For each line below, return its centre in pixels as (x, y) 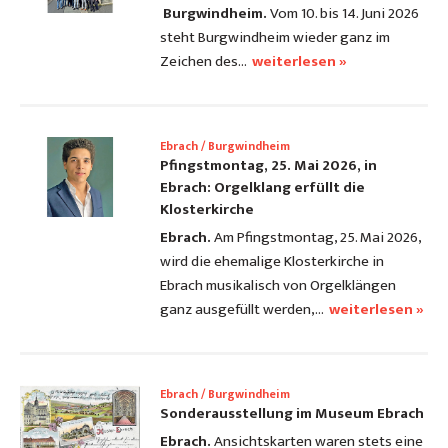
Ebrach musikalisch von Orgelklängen (278, 286)
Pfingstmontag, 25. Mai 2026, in (268, 166)
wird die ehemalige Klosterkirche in (272, 262)
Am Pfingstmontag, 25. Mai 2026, (317, 238)
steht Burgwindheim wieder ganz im (275, 38)
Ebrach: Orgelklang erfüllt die (262, 188)
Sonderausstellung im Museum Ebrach (292, 414)
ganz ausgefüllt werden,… (242, 310)
